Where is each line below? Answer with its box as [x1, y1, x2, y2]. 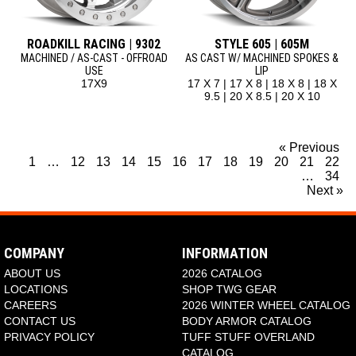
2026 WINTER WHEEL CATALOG [181, 299, 350, 312]
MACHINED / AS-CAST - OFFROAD [20, 52, 168, 65]
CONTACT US [3, 315, 75, 328]
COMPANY [3, 245, 64, 262]
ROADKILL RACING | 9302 [27, 37, 161, 52]
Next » [306, 184, 343, 198]
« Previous [278, 141, 339, 155]
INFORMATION [181, 245, 268, 262]
